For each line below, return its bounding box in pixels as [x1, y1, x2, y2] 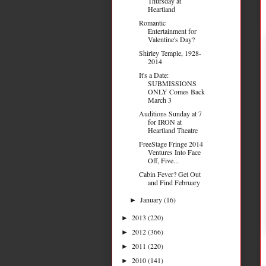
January [140, 194, 164, 204]
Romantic [138, 17, 166, 27]
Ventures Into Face [147, 147, 201, 157]
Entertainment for [147, 26, 197, 36]
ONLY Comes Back [147, 86, 205, 96]
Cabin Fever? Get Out [138, 169, 201, 179]
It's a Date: [138, 69, 169, 80]
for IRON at [147, 116, 182, 126]
